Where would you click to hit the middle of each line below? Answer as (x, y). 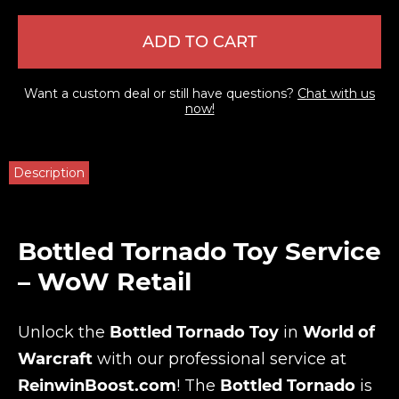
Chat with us (336, 94)
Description (49, 173)
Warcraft (55, 359)
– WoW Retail (105, 281)
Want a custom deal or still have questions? (161, 94)
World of (339, 332)
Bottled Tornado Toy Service (199, 251)
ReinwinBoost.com (97, 386)
